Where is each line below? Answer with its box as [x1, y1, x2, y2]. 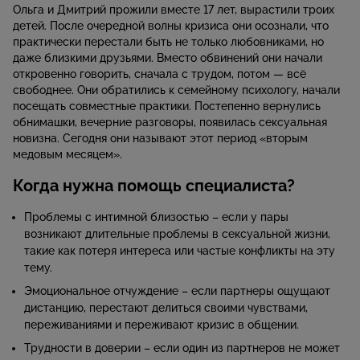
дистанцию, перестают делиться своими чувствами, [24, 301, 308, 315]
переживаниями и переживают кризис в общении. [24, 318, 299, 332]
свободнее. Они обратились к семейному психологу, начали [13, 84, 340, 97]
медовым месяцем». [13, 148, 122, 162]
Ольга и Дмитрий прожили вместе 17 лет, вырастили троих [13, 3, 334, 17]
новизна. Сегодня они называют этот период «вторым [13, 132, 308, 145]
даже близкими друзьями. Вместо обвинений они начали [13, 51, 322, 65]
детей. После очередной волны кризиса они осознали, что [13, 19, 329, 33]
